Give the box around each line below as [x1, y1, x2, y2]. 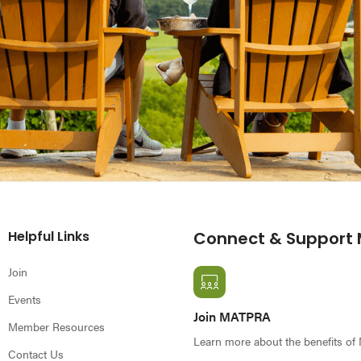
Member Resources [8, 318, 106, 335]
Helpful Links [8, 231, 90, 245]
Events [8, 291, 42, 308]
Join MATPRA [193, 307, 272, 326]
